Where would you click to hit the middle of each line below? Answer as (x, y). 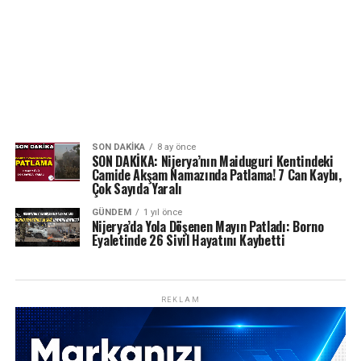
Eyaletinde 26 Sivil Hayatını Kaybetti (188, 240)
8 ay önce (176, 147)
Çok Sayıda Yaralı (137, 189)
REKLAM (180, 300)
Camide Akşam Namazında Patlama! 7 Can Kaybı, (216, 175)
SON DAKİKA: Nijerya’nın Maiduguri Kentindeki (212, 161)
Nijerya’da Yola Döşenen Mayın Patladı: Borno (207, 226)
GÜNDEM (111, 212)
